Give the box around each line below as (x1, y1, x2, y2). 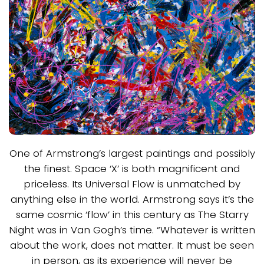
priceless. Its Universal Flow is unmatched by (24, 176, 240, 191)
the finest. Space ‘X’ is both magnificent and (24, 161, 240, 176)
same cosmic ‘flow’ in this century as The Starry (15, 207, 249, 222)
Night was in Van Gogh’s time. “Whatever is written (9, 222, 255, 237)
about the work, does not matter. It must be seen (10, 237, 254, 252)
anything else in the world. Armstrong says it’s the (10, 192, 254, 206)
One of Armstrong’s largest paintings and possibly (9, 146, 255, 160)
